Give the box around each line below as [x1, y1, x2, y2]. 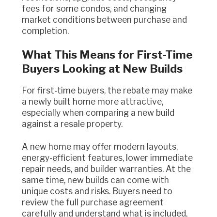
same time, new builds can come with [22, 174, 169, 185]
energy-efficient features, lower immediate [22, 152, 193, 163]
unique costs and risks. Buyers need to [22, 186, 172, 196]
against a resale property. [22, 119, 123, 129]
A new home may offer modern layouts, [22, 141, 28, 152]
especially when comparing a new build [22, 108, 174, 118]
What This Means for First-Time [22, 48, 193, 62]
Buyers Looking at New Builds [22, 62, 183, 76]
